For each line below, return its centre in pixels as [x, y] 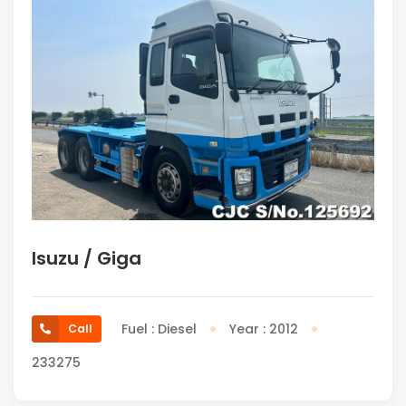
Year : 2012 [264, 329]
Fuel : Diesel [159, 329]
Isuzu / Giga [87, 258]
